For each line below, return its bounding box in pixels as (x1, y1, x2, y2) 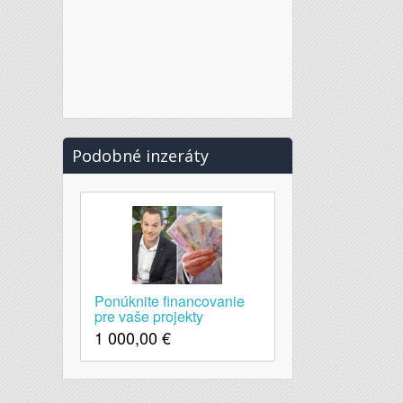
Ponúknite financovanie (94, 290, 245, 311)
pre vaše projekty (94, 305, 203, 327)
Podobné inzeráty (71, 145, 209, 166)
